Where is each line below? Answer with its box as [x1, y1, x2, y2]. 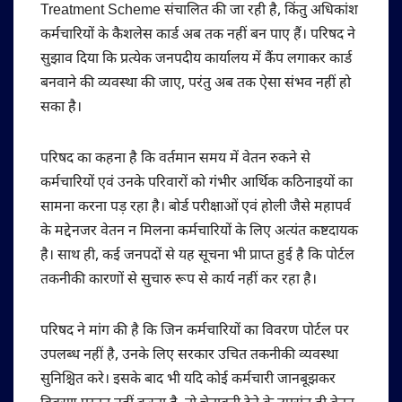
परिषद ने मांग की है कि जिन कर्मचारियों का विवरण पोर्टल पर [40, 321, 349, 341]
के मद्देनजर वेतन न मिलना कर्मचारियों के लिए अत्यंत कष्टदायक [40, 222, 358, 241]
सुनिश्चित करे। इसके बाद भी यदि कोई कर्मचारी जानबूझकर [40, 370, 336, 389]
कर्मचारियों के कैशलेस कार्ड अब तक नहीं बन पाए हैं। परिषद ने [40, 25, 355, 45]
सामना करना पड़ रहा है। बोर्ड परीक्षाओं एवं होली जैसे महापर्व [40, 197, 351, 217]
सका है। [40, 98, 82, 118]
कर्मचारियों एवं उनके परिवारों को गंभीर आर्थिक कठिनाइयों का [40, 173, 353, 193]
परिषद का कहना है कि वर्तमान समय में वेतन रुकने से [40, 149, 310, 169]
